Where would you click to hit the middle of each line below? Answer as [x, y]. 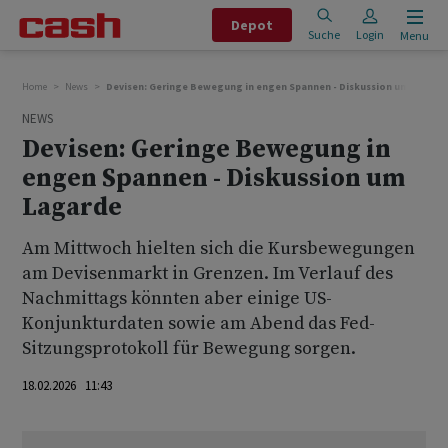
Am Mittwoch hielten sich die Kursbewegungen [218, 248]
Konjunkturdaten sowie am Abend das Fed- [198, 323]
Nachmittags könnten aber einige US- [177, 298]
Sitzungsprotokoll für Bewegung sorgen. [189, 348]
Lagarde [72, 207]
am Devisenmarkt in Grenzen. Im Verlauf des [207, 273]
